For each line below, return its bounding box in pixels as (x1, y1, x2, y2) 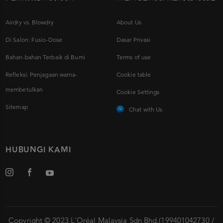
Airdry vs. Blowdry (5, 18, 54, 26)
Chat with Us (129, 106, 163, 113)
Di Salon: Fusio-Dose (5, 36, 62, 44)
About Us (116, 18, 141, 26)
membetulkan (5, 86, 43, 94)
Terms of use (116, 53, 151, 61)
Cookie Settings (116, 88, 160, 96)
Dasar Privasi (116, 36, 151, 44)
